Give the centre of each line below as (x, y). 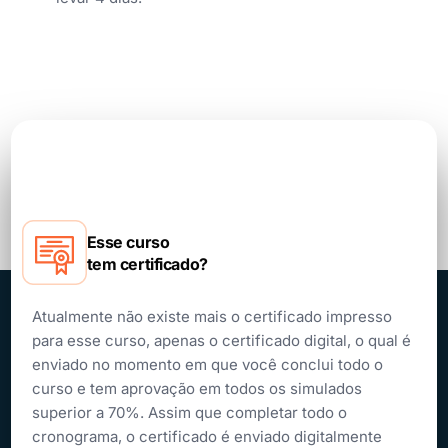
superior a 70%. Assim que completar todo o (189, 412)
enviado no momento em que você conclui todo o (207, 364)
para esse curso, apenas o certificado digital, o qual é (221, 340)
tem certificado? (147, 263)
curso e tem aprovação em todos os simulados (196, 388)
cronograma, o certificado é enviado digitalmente (206, 436)
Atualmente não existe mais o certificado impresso (211, 316)
